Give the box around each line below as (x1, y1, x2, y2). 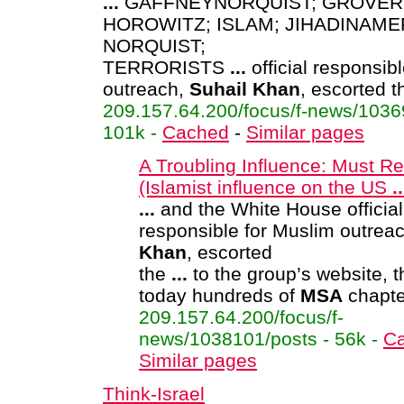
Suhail (189, 78, 247, 99)
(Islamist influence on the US (139, 177, 392, 197)
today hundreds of (139, 285, 300, 306)
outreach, (103, 78, 189, 99)
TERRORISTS (103, 57, 230, 78)
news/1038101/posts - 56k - (139, 328, 383, 349)
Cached (162, 122, 229, 142)
